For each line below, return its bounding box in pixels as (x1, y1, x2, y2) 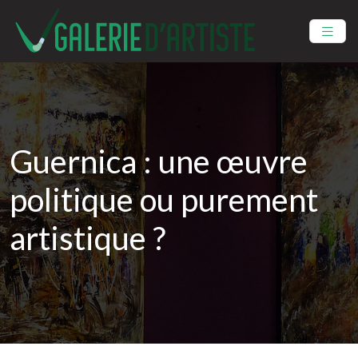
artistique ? (10, 219, 165, 257)
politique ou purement (10, 181, 318, 219)
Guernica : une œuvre (10, 142, 308, 181)
